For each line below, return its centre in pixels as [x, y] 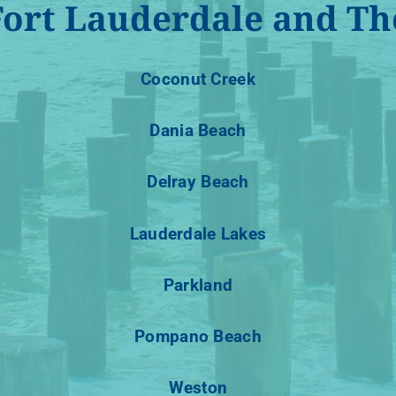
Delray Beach [198, 182]
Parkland [198, 285]
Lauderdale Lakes [198, 233]
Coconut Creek [198, 80]
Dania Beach [198, 131]
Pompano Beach [198, 336]
